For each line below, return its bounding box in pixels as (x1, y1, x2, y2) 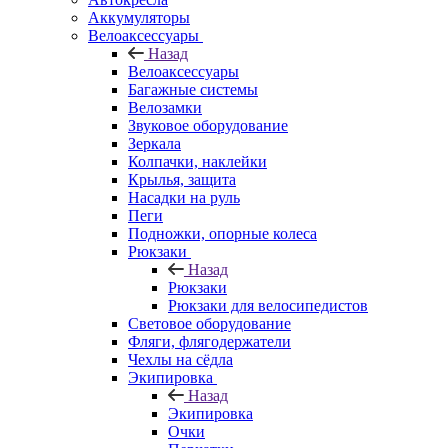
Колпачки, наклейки (128, 152, 267, 170)
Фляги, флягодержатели (128, 332, 291, 350)
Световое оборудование (128, 314, 291, 332)
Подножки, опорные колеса (128, 224, 317, 242)
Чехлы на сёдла (128, 350, 233, 368)
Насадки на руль (128, 188, 240, 206)
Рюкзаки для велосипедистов (168, 296, 368, 314)
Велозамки (128, 98, 202, 116)
